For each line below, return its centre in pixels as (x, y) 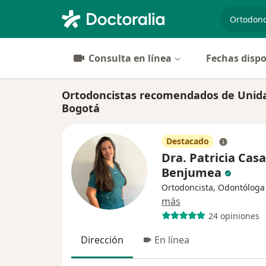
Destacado (188, 141)
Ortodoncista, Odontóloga (213, 187)
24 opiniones (234, 216)
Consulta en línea (130, 58)
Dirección (102, 240)
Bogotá (81, 108)
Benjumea (191, 172)
